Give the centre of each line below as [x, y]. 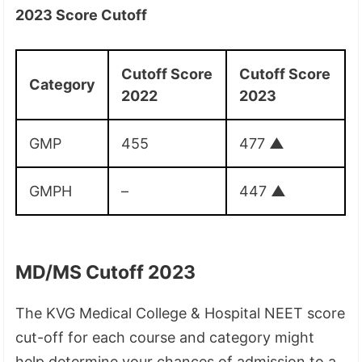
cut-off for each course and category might [165, 337]
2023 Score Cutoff [82, 15]
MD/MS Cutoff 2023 [106, 272]
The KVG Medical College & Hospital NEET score [181, 313]
